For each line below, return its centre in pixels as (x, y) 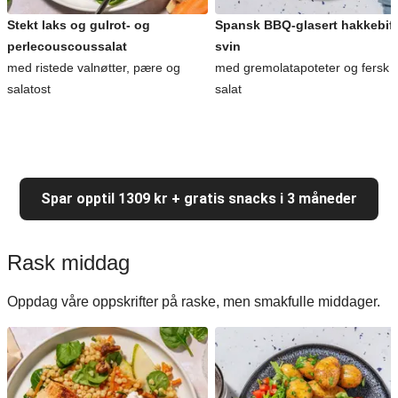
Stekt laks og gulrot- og (79, 25)
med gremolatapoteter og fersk (302, 68)
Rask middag (68, 263)
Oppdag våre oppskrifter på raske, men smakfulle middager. (194, 302)
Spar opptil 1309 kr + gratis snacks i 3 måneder (199, 199)
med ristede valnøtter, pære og (94, 68)
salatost (29, 89)
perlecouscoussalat (67, 46)
